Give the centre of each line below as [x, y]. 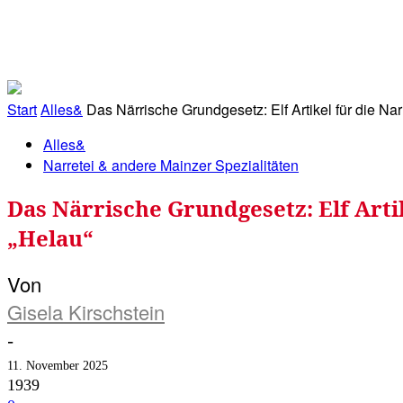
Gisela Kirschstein [86, 312]
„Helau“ [50, 237]
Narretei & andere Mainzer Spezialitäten [171, 165]
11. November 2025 [58, 366]
